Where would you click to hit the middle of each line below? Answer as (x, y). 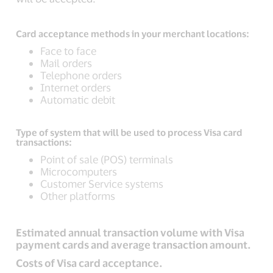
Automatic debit (78, 99)
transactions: (44, 142)
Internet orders (76, 87)
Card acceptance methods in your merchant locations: (133, 34)
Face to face (69, 51)
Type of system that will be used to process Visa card (129, 132)
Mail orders (66, 63)
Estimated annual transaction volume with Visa (130, 232)
